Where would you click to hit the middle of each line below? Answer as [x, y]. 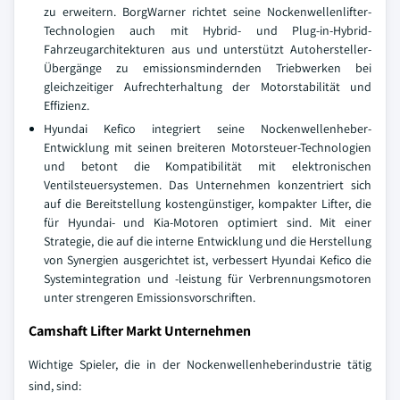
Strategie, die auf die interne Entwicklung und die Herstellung [208, 241]
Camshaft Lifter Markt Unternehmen [140, 331]
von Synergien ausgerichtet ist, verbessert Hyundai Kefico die [208, 260]
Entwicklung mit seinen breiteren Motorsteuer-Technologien [208, 147]
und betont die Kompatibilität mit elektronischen [208, 166]
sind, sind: [55, 386]
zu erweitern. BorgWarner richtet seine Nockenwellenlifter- [208, 12]
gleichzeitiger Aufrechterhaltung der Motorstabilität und [208, 87]
